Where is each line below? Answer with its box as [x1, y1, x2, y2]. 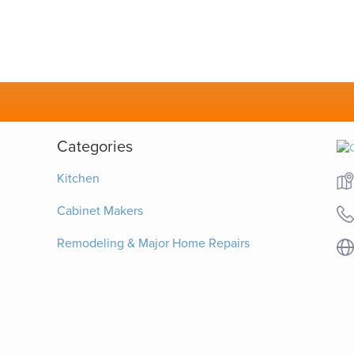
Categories [56, 137, 133, 156]
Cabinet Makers [56, 202, 143, 219]
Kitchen [56, 170, 100, 186]
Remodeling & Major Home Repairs [56, 235, 250, 251]
